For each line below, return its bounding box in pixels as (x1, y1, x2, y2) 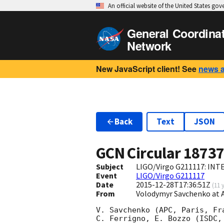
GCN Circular (96, 143, 183, 163)
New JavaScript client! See (96, 63, 196, 74)
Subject (96, 161, 123, 172)
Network (127, 37, 171, 54)
